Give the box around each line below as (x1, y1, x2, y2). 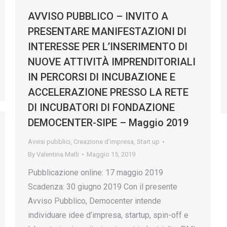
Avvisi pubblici (28, 138, 70, 145)
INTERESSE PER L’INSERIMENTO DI (28, 41, 187, 53)
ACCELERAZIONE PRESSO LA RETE (28, 86, 188, 98)
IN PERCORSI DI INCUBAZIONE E (28, 71, 175, 83)
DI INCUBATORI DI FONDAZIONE (28, 101, 175, 113)
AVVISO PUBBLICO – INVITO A (28, 10, 168, 22)
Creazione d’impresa (73, 138, 134, 145)
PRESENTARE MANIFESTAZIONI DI (28, 25, 186, 37)
